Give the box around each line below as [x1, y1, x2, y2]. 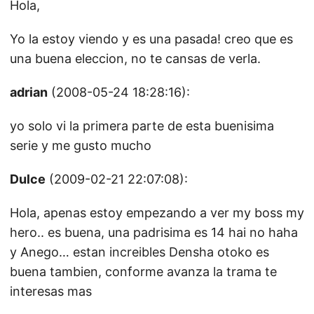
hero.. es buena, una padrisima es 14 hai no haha [10, 225, 298, 240]
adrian [10, 85, 48, 100]
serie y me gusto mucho [10, 138, 151, 153]
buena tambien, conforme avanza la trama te [10, 264, 277, 279]
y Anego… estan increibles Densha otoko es [10, 245, 269, 259]
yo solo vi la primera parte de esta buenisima [10, 118, 274, 133]
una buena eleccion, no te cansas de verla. [10, 51, 261, 66]
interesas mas [10, 284, 92, 299]
